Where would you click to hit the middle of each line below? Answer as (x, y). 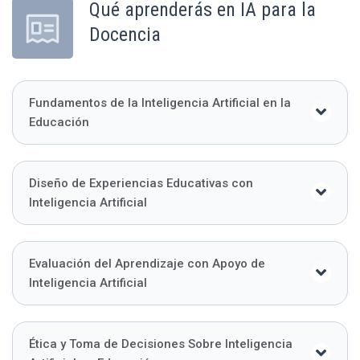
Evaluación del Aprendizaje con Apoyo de (147, 263)
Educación (59, 122)
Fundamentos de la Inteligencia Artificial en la (160, 102)
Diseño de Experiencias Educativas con (141, 183)
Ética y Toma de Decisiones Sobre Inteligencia (161, 344)
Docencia (125, 34)
